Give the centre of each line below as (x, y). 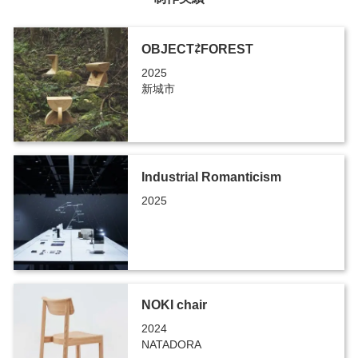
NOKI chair (174, 305)
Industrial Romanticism (211, 177)
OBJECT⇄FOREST (197, 50)
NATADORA (171, 345)
